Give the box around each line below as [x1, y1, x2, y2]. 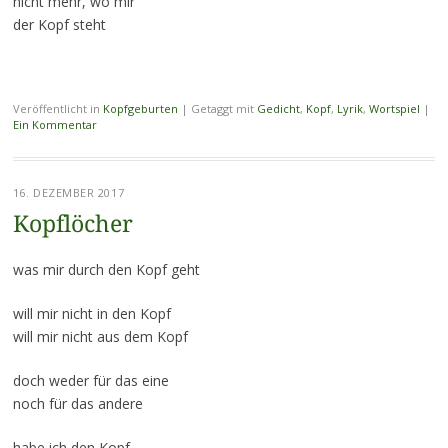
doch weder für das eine [12, 371, 169, 391]
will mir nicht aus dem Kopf [12, 327, 188, 347]
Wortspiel [368, 101, 420, 117]
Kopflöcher [12, 211, 133, 239]
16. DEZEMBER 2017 [12, 185, 125, 201]
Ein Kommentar [12, 117, 97, 133]
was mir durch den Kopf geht [12, 260, 200, 280]
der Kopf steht [12, 15, 106, 35]
